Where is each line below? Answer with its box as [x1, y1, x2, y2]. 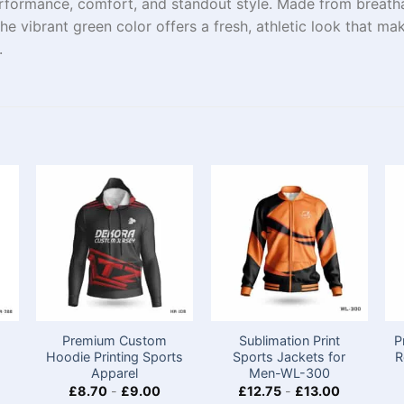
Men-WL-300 [248, 365, 330, 381]
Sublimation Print [238, 333, 340, 349]
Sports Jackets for [233, 349, 346, 365]
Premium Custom [62, 333, 168, 349]
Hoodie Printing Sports [46, 349, 184, 365]
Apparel [91, 365, 139, 381]
